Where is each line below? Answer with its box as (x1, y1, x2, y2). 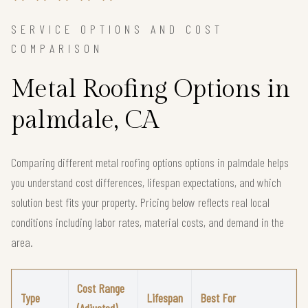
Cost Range (77, 280, 124, 296)
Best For (200, 290, 236, 306)
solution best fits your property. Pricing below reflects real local (11, 195, 269, 210)
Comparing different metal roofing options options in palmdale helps (11, 155, 289, 170)
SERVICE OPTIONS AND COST (11, 21, 223, 37)
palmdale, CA (11, 106, 159, 135)
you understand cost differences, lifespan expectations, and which (11, 175, 281, 190)
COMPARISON (11, 41, 103, 56)
